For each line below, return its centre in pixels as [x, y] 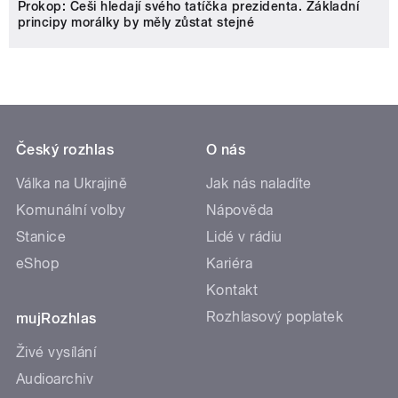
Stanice [41, 237]
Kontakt [232, 291]
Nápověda [240, 211]
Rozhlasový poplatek [275, 317]
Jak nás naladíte [259, 184]
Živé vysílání [56, 353]
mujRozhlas [56, 319]
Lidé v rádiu [244, 237]
